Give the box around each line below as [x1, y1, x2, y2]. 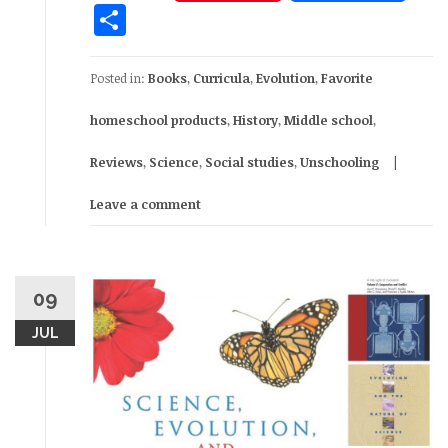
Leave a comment [90, 194, 201, 213]
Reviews [90, 152, 143, 171]
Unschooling [300, 152, 380, 171]
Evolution [256, 68, 315, 87]
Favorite [321, 68, 373, 87]
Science [149, 152, 199, 171]
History [233, 110, 278, 129]
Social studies [205, 152, 294, 171]
